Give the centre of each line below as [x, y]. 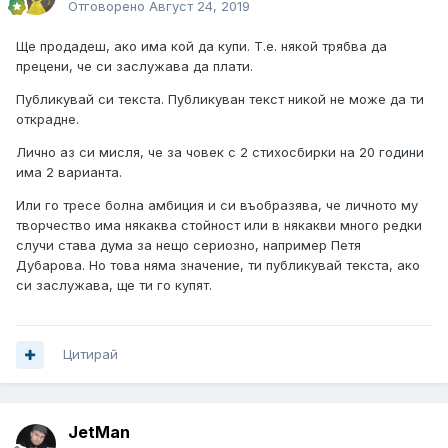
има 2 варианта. [69, 172]
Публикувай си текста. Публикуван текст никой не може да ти [220, 99]
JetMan [99, 432]
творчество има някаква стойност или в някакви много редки [219, 225]
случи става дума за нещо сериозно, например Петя [188, 245]
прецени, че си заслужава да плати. [134, 66]
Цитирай [90, 354]
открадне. [47, 119]
